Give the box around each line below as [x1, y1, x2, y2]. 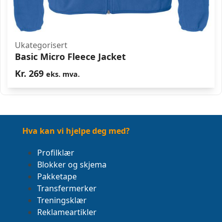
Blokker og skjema [37, 159, 107, 170]
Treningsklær [37, 195, 87, 206]
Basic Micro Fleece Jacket [15, 51, 126, 63]
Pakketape [37, 171, 77, 182]
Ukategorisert [15, 40, 67, 51]
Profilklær [37, 147, 74, 159]
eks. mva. [46, 69, 80, 79]
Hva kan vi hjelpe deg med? [22, 125, 130, 137]
